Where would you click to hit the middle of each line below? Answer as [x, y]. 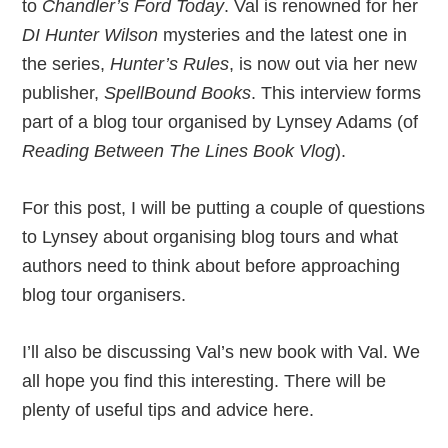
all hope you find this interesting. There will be [204, 381]
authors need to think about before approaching [211, 266]
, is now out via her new [323, 64]
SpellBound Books [178, 93]
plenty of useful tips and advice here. [168, 410]
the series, [66, 64]
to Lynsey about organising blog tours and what [210, 237]
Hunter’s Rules [170, 64]
